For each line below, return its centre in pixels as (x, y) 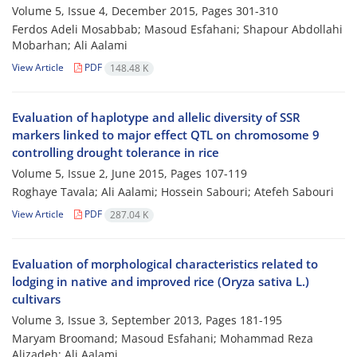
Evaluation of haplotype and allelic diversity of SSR (156, 118)
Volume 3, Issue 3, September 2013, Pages (126, 320)
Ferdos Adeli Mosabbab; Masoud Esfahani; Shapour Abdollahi (177, 29)
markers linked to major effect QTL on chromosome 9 (166, 135)
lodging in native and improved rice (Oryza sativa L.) (161, 282)
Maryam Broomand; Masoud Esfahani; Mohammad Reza (163, 339)
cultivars (36, 299)
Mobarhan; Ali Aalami (70, 45)
